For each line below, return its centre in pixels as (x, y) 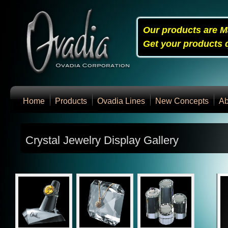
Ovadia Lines (121, 101)
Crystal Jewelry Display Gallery (102, 140)
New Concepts (182, 101)
